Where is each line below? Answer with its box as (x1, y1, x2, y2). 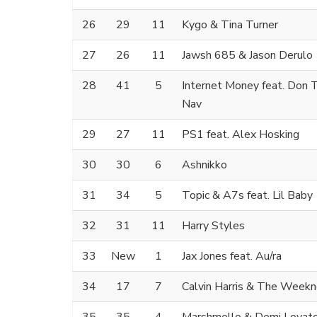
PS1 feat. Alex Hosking (182, 127, 299, 143)
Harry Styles (182, 218, 245, 234)
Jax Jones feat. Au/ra (182, 248, 282, 265)
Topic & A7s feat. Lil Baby (182, 188, 313, 204)
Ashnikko (182, 157, 227, 173)
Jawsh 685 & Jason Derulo (182, 47, 313, 64)
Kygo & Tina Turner (182, 17, 278, 33)
